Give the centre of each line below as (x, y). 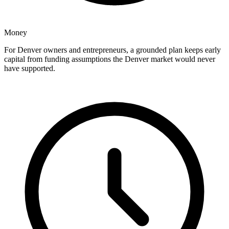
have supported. (30, 68)
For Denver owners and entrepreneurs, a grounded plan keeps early (112, 50)
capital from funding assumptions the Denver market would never (110, 59)
